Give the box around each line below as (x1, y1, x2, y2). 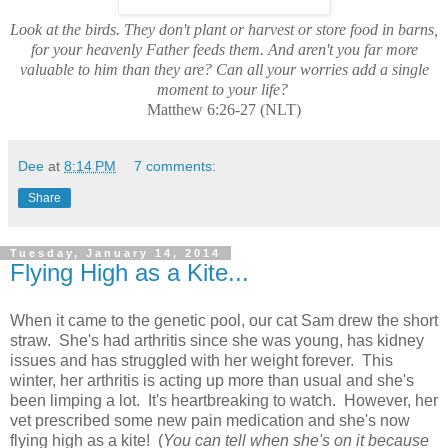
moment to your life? (156, 80, 288, 98)
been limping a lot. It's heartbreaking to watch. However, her (10, 391, 438, 409)
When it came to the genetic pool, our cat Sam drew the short (10, 311, 438, 329)
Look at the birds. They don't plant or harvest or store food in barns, (10, 20, 438, 38)
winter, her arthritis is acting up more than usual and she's (10, 371, 414, 389)
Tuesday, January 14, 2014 (10, 246, 221, 259)
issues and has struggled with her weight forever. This (10, 351, 393, 369)
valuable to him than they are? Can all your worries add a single (19, 60, 429, 78)
